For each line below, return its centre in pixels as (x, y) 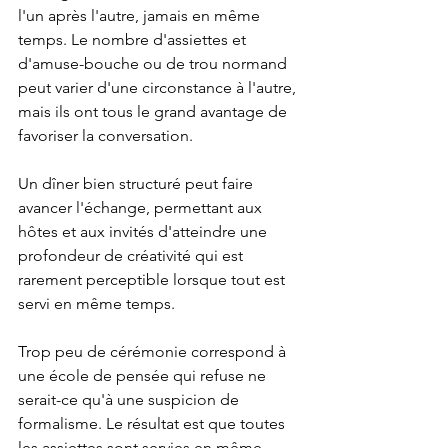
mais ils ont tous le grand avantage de (154, 111)
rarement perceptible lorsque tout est (153, 279)
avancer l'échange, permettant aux (142, 207)
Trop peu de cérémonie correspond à (154, 351)
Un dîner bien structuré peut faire (137, 183)
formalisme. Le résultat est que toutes (153, 423)
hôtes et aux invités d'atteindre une (144, 231)
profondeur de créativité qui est (132, 255)
